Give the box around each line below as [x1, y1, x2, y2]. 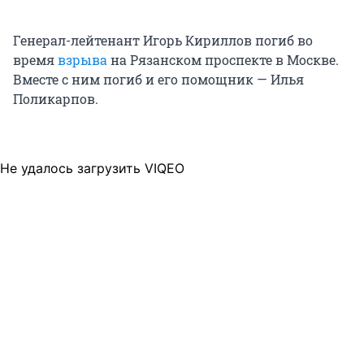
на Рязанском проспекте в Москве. [107, 51, 339, 69]
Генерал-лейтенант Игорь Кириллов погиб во [13, 32, 313, 50]
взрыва [58, 51, 107, 69]
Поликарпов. [13, 90, 98, 108]
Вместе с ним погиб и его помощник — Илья [13, 71, 304, 89]
